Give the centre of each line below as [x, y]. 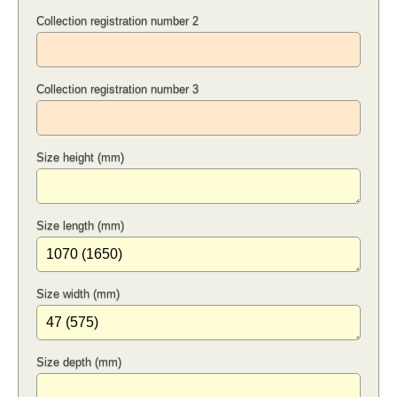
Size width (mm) [78, 294]
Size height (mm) [80, 158]
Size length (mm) [80, 226]
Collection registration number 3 [117, 90]
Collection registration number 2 [117, 21]
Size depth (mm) [79, 362]
